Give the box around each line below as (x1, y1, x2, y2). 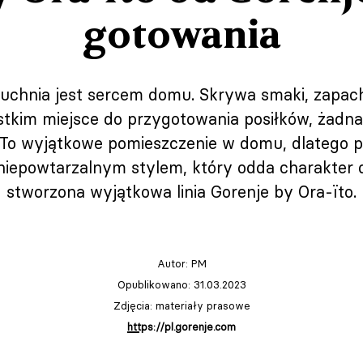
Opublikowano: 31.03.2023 (117, 278, 246, 291)
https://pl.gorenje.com (127, 320, 236, 333)
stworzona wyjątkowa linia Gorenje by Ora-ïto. (6, 181, 357, 202)
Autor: (156, 257, 191, 270)
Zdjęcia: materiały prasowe (113, 299, 250, 312)
